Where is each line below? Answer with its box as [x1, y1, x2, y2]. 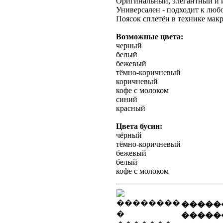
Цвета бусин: [116, 122, 162, 130]
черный [116, 41, 142, 50]
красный [116, 104, 145, 112]
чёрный [116, 131, 142, 139]
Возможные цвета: [116, 32, 183, 41]
